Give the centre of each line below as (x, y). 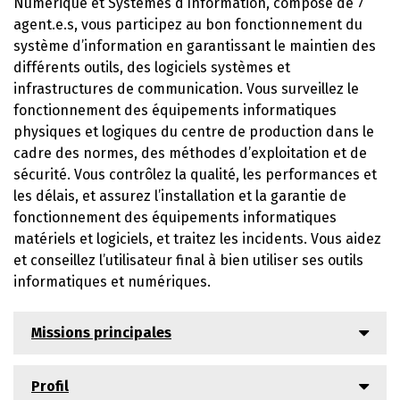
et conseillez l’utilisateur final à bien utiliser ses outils (188, 260)
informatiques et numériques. (112, 281)
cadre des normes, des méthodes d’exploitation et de (190, 153)
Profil (50, 386)
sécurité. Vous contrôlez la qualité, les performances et (195, 174)
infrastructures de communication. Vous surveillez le (186, 88)
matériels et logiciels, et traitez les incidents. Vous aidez (197, 238)
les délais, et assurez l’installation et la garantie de (180, 196)
